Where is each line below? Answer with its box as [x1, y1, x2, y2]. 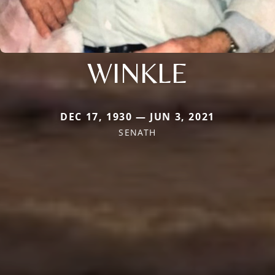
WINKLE [87, 55, 188, 90]
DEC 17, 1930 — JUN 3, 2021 [60, 109, 215, 123]
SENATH [118, 126, 157, 138]
